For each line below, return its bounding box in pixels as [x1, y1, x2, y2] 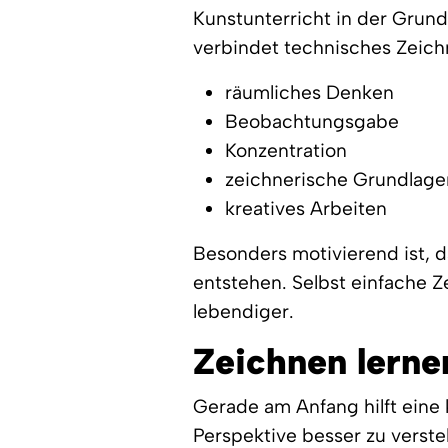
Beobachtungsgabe [225, 110, 400, 133]
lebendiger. [193, 300, 295, 323]
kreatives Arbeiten [225, 197, 388, 220]
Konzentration [225, 139, 348, 162]
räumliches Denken [225, 81, 395, 104]
